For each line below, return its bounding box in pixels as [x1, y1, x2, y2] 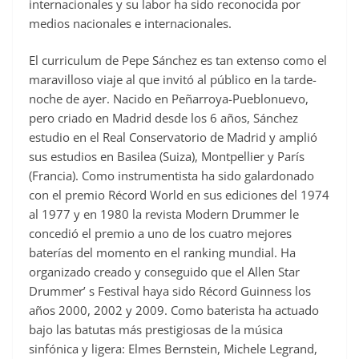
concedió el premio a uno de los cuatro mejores [29, 225, 292, 242]
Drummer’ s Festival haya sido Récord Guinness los [29, 283, 311, 300]
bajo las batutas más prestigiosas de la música [29, 321, 283, 338]
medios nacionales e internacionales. [29, 14, 232, 31]
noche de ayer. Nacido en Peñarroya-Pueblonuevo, [29, 91, 309, 107]
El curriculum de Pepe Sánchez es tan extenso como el [29, 52, 327, 69]
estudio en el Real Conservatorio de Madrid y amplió [29, 129, 317, 146]
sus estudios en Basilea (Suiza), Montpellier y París [29, 148, 305, 165]
